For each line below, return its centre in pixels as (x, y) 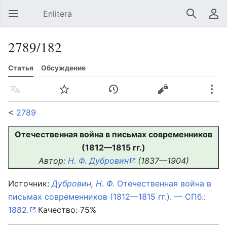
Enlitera (58, 14)
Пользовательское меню (218, 19)
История (118, 94)
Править (167, 94)
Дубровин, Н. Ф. (83, 183)
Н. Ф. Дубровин (98, 161)
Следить (69, 94)
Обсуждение (63, 68)
